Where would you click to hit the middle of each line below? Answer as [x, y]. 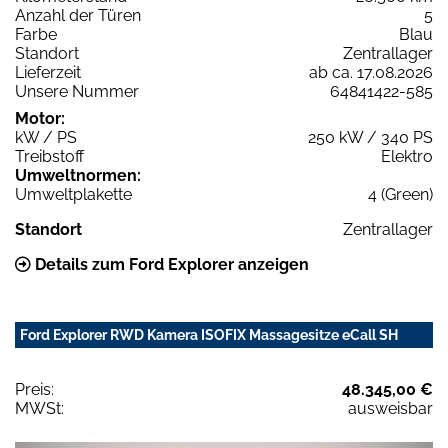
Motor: [40, 118]
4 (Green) [400, 194]
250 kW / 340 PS [370, 137]
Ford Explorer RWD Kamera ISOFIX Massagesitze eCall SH [209, 334]
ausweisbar [390, 408]
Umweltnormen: [78, 175]
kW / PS [46, 137]
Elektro [407, 156]
